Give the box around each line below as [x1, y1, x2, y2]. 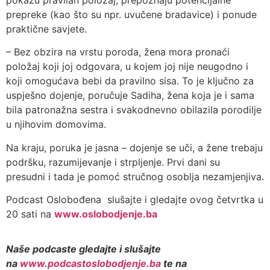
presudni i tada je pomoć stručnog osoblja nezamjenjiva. [6, 170, 264, 183]
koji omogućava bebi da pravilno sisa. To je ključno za [6, 75, 254, 87]
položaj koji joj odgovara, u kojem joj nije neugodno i [6, 60, 248, 73]
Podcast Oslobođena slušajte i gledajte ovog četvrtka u [6, 193, 263, 206]
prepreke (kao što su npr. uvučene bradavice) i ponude [6, 8, 257, 20]
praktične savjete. [6, 22, 87, 35]
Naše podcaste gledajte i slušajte [6, 243, 161, 256]
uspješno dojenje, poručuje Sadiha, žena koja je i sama [6, 89, 254, 102]
